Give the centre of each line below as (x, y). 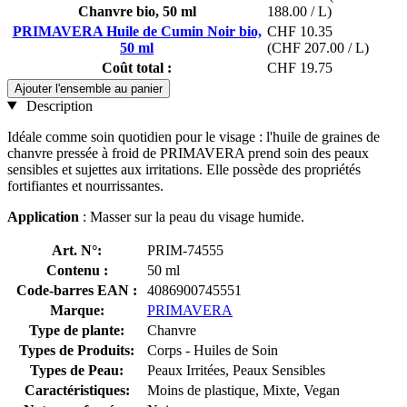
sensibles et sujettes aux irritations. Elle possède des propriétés (184, 169)
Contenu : (77, 270)
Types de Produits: (77, 350)
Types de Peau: (77, 370)
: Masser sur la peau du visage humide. (192, 216)
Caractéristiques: (77, 390)
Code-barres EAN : (77, 290)
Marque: (77, 310)
